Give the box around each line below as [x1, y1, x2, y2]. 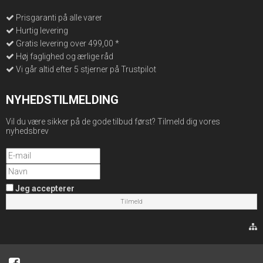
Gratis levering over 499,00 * [16, 39, 119, 49]
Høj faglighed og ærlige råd [16, 52, 113, 62]
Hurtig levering [16, 26, 68, 36]
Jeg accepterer [15, 183, 75, 193]
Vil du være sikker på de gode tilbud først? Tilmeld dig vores [6, 116, 220, 126]
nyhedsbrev [6, 126, 49, 136]
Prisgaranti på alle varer [16, 13, 102, 23]
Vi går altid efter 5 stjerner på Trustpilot [16, 65, 156, 75]
